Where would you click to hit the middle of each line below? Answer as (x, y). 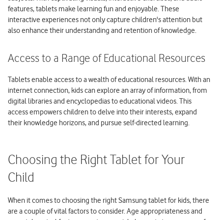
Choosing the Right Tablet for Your (96, 160)
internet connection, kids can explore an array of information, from (108, 90)
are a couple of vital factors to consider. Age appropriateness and (105, 211)
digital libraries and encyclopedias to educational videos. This (100, 101)
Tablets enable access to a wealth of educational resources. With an (109, 79)
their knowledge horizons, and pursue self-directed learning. (99, 123)
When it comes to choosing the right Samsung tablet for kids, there (109, 200)
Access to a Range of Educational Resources (107, 58)
